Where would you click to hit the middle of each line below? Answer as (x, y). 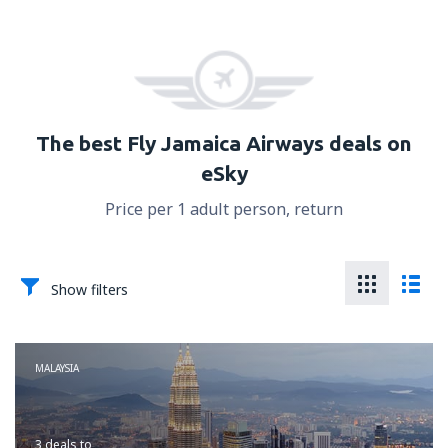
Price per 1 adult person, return (224, 209)
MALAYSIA (57, 368)
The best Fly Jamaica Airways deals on (224, 143)
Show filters (89, 290)
